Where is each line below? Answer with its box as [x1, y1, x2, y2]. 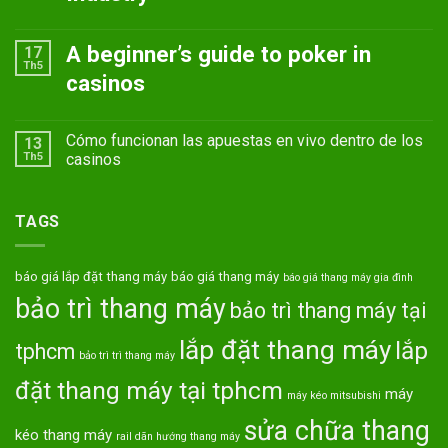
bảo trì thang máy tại [230, 298, 427, 324]
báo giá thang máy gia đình [283, 271, 413, 285]
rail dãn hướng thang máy [116, 430, 240, 444]
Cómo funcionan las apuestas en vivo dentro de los [66, 130, 423, 150]
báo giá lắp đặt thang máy [15, 269, 167, 285]
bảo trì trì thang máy [79, 349, 175, 363]
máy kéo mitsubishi [287, 389, 381, 403]
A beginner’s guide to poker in [66, 41, 371, 68]
